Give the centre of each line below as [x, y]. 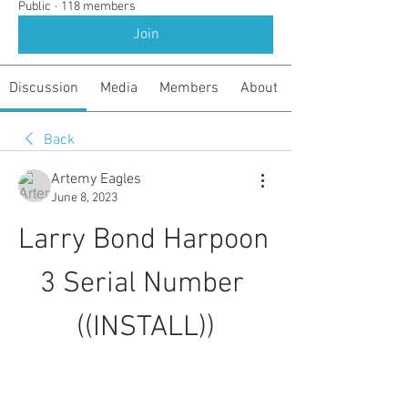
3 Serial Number [142, 284]
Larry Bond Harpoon [143, 240]
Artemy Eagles [96, 179]
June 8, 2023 [84, 198]
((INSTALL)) [146, 328]
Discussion [43, 88]
